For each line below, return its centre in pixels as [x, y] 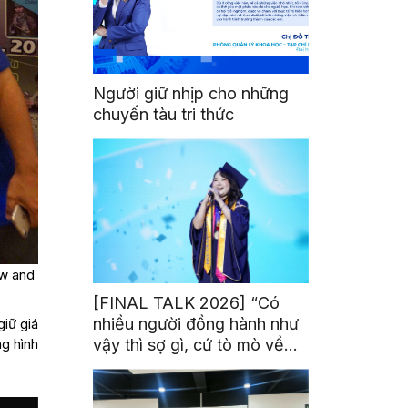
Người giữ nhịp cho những [191, 94]
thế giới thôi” [142, 366]
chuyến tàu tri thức [164, 115]
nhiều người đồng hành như [196, 324]
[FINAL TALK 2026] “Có [187, 303]
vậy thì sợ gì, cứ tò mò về [189, 345]
